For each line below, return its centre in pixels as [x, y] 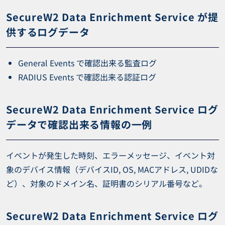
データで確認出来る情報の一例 [79, 124]
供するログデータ [48, 32]
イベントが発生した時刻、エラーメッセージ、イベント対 [110, 155]
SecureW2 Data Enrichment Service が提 [112, 17]
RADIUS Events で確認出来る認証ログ [87, 77]
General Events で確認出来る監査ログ [87, 63]
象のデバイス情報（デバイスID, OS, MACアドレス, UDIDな [112, 169]
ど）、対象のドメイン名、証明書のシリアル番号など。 [106, 183]
